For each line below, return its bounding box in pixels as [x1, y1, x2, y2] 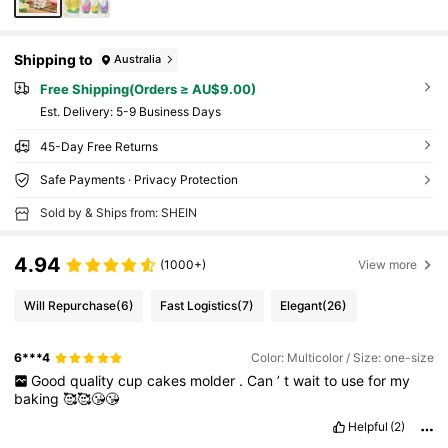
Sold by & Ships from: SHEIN [39, 204, 197, 220]
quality [69, 372, 118, 390]
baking [14, 390, 64, 408]
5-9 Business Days [115, 103, 221, 119]
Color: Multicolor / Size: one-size [250, 350, 434, 366]
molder [189, 372, 239, 390]
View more [358, 256, 418, 272]
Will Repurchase [23, 297, 116, 313]
